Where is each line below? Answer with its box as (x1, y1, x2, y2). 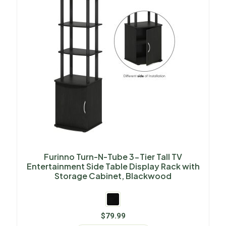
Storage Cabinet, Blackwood (54, 171, 172, 182)
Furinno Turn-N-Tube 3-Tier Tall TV (44, 151, 182, 162)
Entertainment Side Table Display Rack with (26, 161, 200, 172)
